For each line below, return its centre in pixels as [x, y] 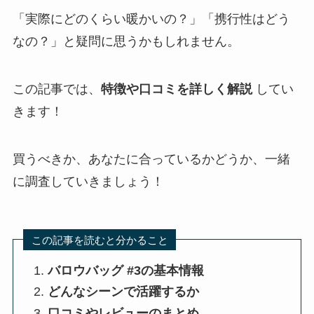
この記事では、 [56, 89]
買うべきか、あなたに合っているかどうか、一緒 [151, 159]
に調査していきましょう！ [88, 181]
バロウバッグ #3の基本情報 [126, 270]
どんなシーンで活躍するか [124, 292]
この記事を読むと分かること [100, 240]
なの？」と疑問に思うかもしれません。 [126, 42]
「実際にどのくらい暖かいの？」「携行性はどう [151, 19]
